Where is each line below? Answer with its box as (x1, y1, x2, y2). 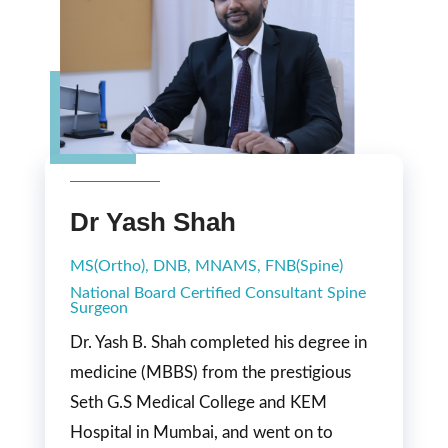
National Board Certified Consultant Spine (70, 284, 366, 301)
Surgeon (70, 299, 128, 316)
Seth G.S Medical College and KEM (70, 393, 327, 411)
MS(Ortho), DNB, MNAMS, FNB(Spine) (70, 257, 343, 274)
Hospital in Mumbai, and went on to (70, 423, 333, 441)
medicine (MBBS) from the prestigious (70, 363, 351, 381)
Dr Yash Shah (70, 206, 236, 237)
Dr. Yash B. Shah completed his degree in (70, 333, 367, 351)
